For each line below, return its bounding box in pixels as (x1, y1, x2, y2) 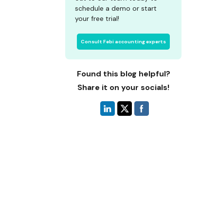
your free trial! (75, 14, 120, 23)
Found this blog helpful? (76, 69, 170, 79)
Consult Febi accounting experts (81, 38, 166, 45)
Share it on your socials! (77, 82, 170, 92)
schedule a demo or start (75, 4, 157, 13)
